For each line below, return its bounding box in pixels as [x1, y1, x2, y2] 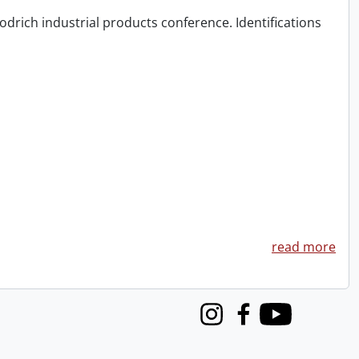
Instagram [196, 313, 257, 332]
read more [272, 238, 336, 256]
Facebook [228, 313, 285, 332]
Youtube [260, 313, 311, 332]
